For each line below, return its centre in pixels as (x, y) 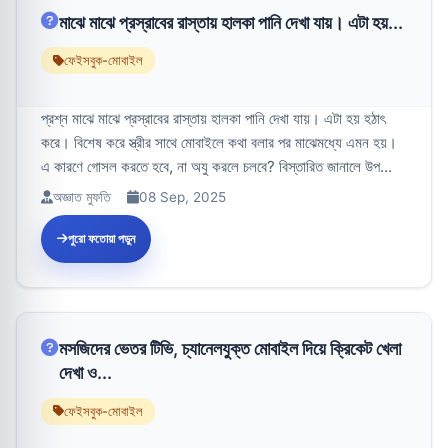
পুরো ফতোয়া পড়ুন (101, 239)
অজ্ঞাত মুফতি (82, 197)
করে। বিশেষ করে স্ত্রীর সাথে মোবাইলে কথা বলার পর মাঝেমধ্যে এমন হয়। (219, 143)
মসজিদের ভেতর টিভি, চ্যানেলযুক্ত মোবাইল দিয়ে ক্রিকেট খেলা (230, 349)
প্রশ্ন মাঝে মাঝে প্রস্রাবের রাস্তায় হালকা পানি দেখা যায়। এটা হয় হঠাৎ (213, 119)
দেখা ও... (85, 373)
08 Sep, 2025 (182, 197)
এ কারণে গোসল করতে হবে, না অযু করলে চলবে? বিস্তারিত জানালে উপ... (216, 167)
